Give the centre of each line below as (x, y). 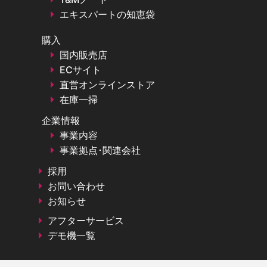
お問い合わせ (76, 186)
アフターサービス (86, 220)
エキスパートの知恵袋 (107, 14)
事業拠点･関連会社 (100, 150)
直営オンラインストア (107, 84)
